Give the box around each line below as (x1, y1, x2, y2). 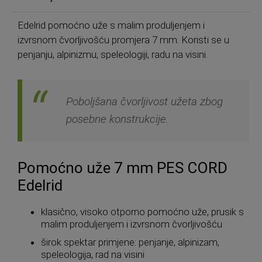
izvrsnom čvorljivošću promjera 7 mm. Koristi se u (18, 34, 229, 46)
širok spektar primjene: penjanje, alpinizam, (41, 236, 219, 248)
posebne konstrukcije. (66, 112, 168, 126)
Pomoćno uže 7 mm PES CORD (18, 158, 227, 177)
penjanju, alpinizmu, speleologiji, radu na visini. (18, 49, 208, 60)
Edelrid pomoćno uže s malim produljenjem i (18, 19, 205, 31)
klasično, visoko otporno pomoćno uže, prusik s (41, 205, 244, 218)
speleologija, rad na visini (41, 248, 144, 260)
